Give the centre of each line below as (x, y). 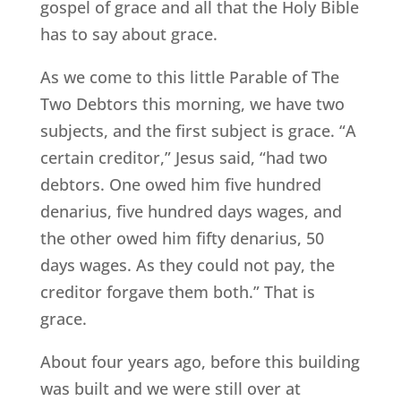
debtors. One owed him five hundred (180, 185)
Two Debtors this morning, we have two (192, 104)
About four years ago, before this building (200, 362)
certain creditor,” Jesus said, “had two (183, 158)
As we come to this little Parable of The (189, 77)
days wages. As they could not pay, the (187, 265)
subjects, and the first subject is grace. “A (198, 131)
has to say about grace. (128, 34)
